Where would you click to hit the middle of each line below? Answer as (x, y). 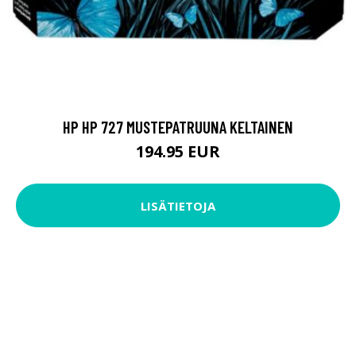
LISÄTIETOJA (178, 205)
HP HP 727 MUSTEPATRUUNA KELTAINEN (178, 127)
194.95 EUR (178, 152)
